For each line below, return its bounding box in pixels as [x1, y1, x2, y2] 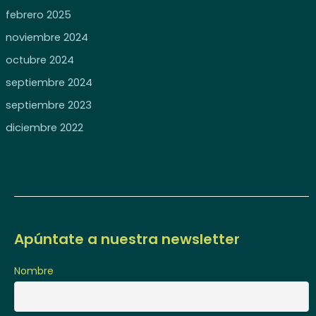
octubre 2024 [5, 52, 74, 67]
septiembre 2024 [5, 75, 92, 90]
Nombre [14, 264, 54, 279]
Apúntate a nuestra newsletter [14, 229, 240, 250]
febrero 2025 [5, 7, 71, 22]
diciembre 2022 [5, 120, 83, 135]
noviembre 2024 [5, 30, 88, 44]
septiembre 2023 [5, 97, 92, 112]
